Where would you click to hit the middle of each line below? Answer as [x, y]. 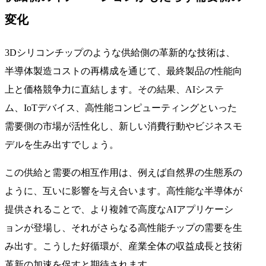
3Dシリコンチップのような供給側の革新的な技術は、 [120, 52]
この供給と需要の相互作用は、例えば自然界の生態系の [123, 172]
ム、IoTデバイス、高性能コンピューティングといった [121, 107]
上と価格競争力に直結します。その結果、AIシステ [114, 89]
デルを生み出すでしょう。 [62, 144]
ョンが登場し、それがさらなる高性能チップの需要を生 [123, 227]
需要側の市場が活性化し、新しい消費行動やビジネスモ [123, 126]
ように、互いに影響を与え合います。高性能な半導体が [123, 191]
